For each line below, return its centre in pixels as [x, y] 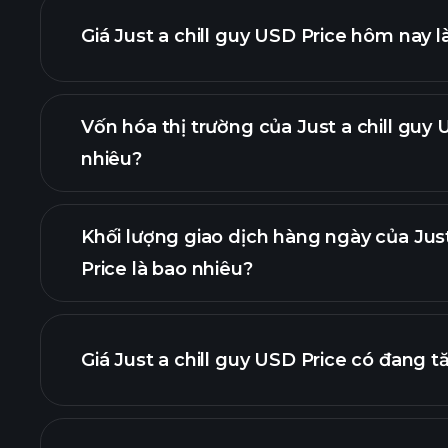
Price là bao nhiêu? [167, 269]
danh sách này [300, 381]
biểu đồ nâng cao [208, 193]
